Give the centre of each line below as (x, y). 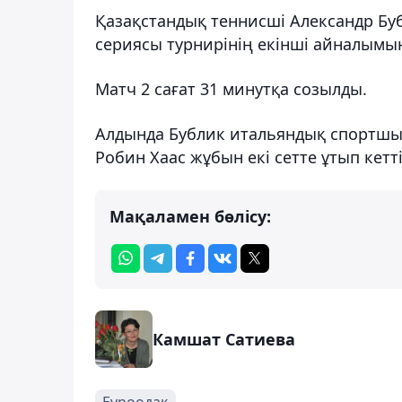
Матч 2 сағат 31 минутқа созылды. (233, 88)
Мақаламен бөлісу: (190, 216)
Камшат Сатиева (224, 339)
